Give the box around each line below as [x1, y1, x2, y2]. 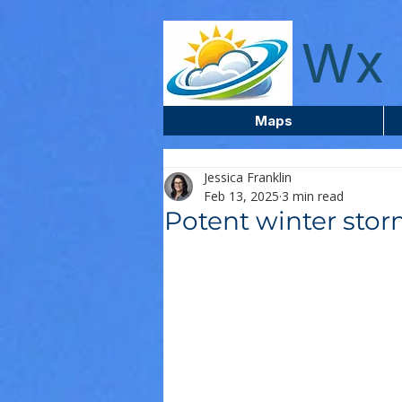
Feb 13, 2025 [204, 188, 279, 205]
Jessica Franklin [204, 169, 292, 186]
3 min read [282, 188, 344, 205]
